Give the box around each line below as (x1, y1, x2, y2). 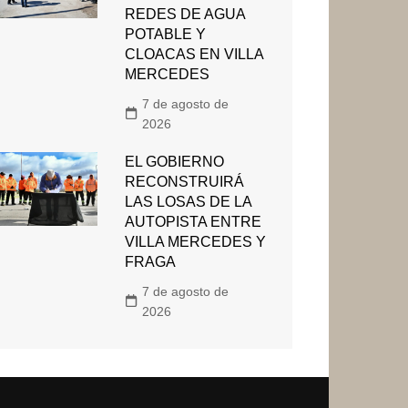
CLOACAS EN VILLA (124, 46, 263, 62)
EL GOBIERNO (124, 153, 224, 169)
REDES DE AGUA (124, 5, 245, 22)
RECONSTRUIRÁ (124, 173, 244, 189)
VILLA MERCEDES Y (124, 233, 266, 250)
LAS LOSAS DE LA (124, 193, 251, 209)
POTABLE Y (124, 25, 206, 42)
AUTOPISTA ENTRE (124, 213, 261, 229)
